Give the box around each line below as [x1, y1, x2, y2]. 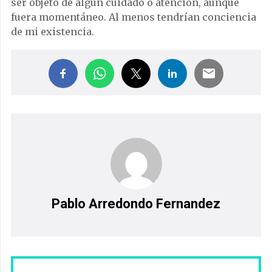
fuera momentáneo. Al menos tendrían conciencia [11, 11, 256, 23]
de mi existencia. [11, 25, 94, 38]
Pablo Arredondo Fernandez [52, 196, 220, 211]
